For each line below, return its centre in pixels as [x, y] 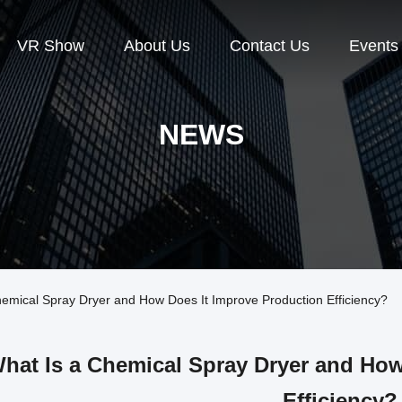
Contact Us [270, 46]
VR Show [51, 46]
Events [374, 46]
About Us [157, 46]
